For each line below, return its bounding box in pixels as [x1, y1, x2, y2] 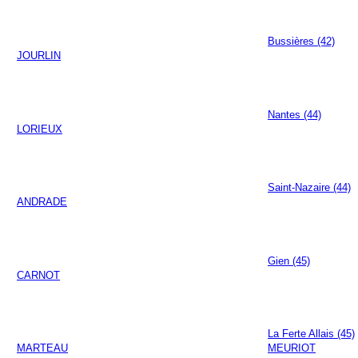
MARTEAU [17, 342, 68, 355]
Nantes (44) [268, 108, 321, 121]
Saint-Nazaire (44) [268, 181, 351, 194]
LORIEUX [17, 122, 62, 135]
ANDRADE [17, 196, 67, 209]
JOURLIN [17, 50, 61, 62]
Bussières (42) [268, 35, 335, 48]
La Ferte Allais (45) [268, 328, 355, 340]
